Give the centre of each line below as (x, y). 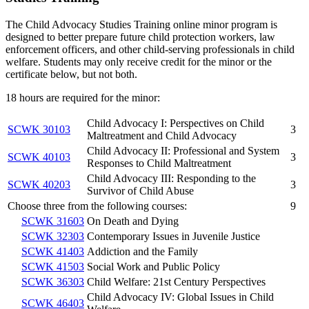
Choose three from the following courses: (97, 206)
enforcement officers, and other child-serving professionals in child (150, 50)
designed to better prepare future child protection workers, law (140, 37)
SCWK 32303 (53, 237)
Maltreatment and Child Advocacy (162, 136)
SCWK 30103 (39, 130)
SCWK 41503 (53, 267)
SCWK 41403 (53, 252)
